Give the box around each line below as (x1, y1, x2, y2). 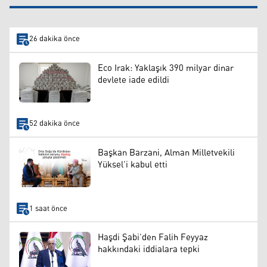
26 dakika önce (29, 32, 80, 47)
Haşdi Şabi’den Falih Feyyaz (98, 228, 208, 246)
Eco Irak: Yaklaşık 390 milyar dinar (98, 59, 234, 77)
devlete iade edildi (98, 71, 169, 89)
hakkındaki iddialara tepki (98, 240, 200, 258)
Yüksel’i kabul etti (98, 156, 167, 173)
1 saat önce (29, 201, 67, 216)
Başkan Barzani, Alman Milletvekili (98, 144, 235, 162)
